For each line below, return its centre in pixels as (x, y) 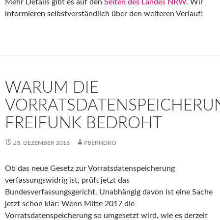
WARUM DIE (52, 87)
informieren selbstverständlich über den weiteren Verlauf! (104, 14)
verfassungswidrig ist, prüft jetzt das (67, 180)
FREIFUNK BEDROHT (83, 123)
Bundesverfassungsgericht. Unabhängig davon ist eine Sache (109, 192)
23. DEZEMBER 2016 (41, 143)
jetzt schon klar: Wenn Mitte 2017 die (70, 204)
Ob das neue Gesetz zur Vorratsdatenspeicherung (90, 168)
